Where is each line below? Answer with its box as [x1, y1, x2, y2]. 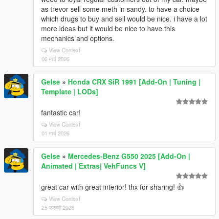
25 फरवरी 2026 [42, 203, 74, 211]
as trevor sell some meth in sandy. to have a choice [41, 4, 199, 14]
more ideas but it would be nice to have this [41, 23, 175, 33]
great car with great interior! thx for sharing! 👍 [41, 182, 184, 192]
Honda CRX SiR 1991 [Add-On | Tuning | [68, 77, 200, 87]
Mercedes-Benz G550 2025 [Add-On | [68, 151, 190, 161]
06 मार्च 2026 [42, 55, 69, 63]
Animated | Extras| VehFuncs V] [41, 161, 146, 171]
